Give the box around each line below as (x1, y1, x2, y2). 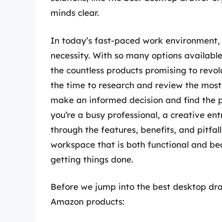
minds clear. (51, 7, 99, 18)
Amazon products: (51, 196, 124, 207)
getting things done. (51, 154, 133, 165)
